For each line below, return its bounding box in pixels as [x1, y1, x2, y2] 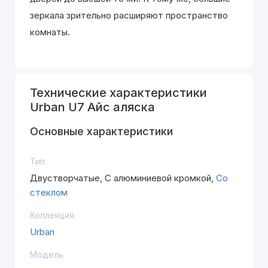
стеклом [30, 187, 68, 198]
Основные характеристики [30, 125, 173, 138]
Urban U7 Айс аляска [30, 100, 155, 114]
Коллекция [30, 210, 74, 220]
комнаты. [30, 26, 70, 38]
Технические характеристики [30, 86, 207, 100]
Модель [30, 249, 63, 260]
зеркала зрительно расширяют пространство [30, 10, 228, 21]
